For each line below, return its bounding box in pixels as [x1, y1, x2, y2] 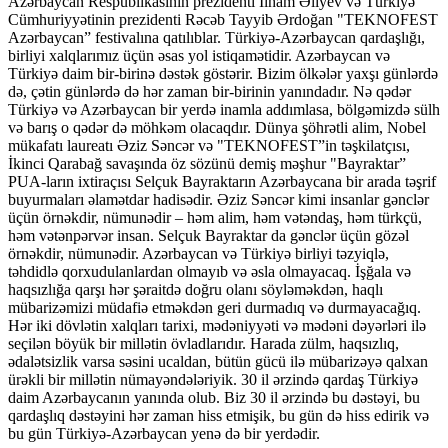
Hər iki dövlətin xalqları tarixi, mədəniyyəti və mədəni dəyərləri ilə [8, 316, 426, 334]
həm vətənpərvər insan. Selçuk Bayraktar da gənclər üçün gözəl [8, 226, 409, 244]
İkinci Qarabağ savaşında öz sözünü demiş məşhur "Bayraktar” [8, 154, 406, 172]
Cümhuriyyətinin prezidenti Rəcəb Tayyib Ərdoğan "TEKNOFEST [8, 10, 438, 28]
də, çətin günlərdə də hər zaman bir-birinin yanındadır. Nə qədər [8, 82, 411, 100]
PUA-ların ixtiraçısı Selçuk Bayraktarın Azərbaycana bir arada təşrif [8, 172, 436, 190]
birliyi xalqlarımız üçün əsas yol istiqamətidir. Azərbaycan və [8, 46, 390, 64]
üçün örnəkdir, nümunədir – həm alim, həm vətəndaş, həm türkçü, [8, 208, 422, 226]
